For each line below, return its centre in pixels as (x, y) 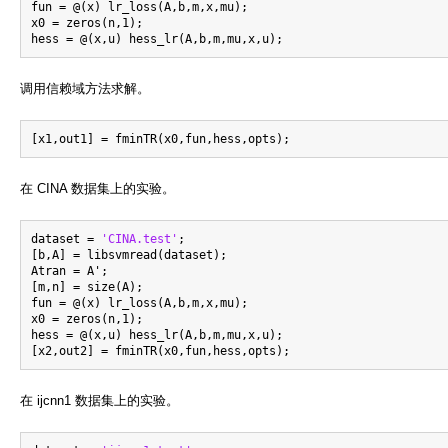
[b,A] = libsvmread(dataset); (129, 254)
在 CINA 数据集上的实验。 (97, 188)
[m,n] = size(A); (87, 286)
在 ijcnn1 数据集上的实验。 (99, 400)
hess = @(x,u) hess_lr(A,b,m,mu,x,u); (157, 334)
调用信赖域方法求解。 (85, 88)
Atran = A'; (69, 270)
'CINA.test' (139, 238)
